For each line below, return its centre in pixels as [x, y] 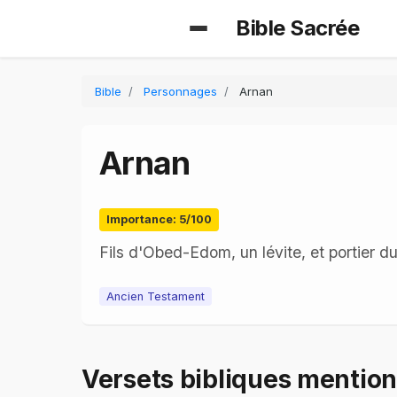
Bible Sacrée [297, 28]
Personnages [180, 91]
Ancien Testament [156, 296]
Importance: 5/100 [159, 219]
